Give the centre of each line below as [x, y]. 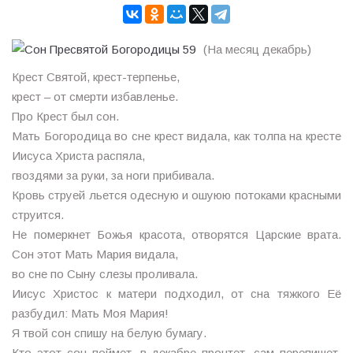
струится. [38, 214]
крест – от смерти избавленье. [95, 96]
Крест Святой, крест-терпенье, [96, 76]
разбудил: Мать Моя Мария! [90, 313]
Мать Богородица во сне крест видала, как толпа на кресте [176, 136]
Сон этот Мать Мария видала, [95, 254]
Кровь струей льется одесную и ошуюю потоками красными [176, 195]
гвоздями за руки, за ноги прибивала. [113, 175]
